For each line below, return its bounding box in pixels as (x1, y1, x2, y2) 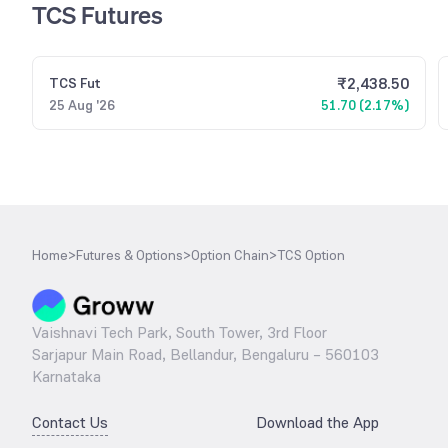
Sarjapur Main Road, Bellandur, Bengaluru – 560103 (32, 343, 379, 365)
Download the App (256, 411, 379, 433)
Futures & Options (76, 245, 183, 264)
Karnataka (32, 365, 101, 387)
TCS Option (277, 245, 345, 264)
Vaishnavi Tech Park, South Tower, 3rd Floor (32, 321, 327, 343)
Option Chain (191, 245, 269, 264)
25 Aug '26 (49, 95, 115, 114)
